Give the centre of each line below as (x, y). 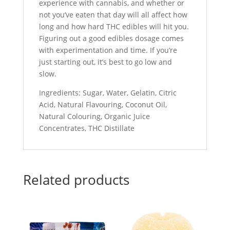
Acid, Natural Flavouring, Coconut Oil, (103, 105)
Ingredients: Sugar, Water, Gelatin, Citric (108, 93)
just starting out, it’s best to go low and (105, 62)
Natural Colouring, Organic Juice (94, 117)
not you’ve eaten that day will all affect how (113, 15)
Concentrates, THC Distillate (87, 128)
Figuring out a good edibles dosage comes (111, 39)
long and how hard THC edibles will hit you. (114, 27)
